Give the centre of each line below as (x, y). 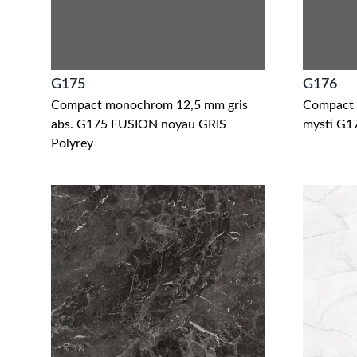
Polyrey (72, 143)
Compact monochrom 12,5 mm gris (149, 105)
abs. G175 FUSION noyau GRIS (139, 124)
